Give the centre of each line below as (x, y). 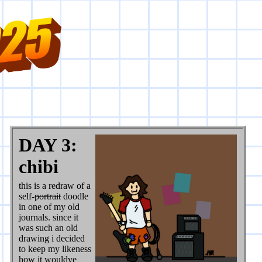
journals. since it (49, 218)
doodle (75, 196)
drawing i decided (52, 239)
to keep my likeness (55, 249)
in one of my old (49, 207)
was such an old (49, 228)
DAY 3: (48, 145)
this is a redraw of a (55, 186)
